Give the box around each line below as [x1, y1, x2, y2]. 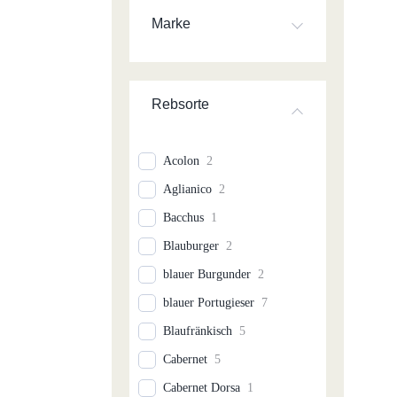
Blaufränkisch [163, 323, 233, 338]
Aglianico [163, 182, 213, 196]
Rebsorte [152, 96, 210, 112]
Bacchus [163, 210, 205, 224]
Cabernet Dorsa [163, 380, 241, 394]
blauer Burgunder [163, 267, 252, 281]
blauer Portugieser [163, 295, 255, 309]
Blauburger [163, 238, 220, 253]
